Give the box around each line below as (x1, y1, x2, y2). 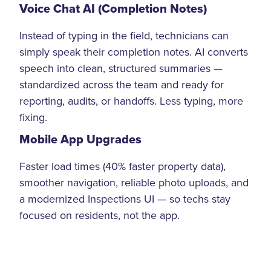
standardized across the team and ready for (19, 77, 224, 93)
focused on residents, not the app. (19, 207, 180, 223)
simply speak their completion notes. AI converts (19, 44, 248, 60)
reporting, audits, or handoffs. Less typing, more (19, 93, 243, 109)
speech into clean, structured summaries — (19, 60, 223, 76)
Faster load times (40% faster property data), (19, 158, 226, 174)
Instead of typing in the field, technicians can (19, 28, 229, 44)
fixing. (19, 109, 47, 125)
